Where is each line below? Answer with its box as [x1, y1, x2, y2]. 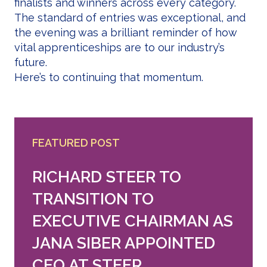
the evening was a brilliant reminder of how [14, 26, 237, 39]
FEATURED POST [32, 136, 120, 150]
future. [14, 56, 47, 69]
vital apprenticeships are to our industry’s [14, 41, 225, 54]
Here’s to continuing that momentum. [14, 71, 203, 84]
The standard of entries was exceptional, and [14, 11, 246, 24]
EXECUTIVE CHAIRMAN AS [32, 211, 233, 230]
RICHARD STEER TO [32, 167, 181, 186]
